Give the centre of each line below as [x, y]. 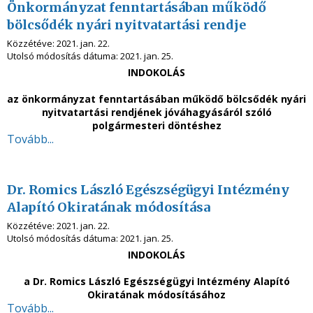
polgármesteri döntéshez [156, 125]
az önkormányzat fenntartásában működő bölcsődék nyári [156, 99]
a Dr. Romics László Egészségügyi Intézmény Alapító [156, 281]
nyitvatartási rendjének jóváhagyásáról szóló [156, 112]
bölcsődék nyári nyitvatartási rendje [126, 25]
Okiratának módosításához [156, 294]
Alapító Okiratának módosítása [109, 207]
